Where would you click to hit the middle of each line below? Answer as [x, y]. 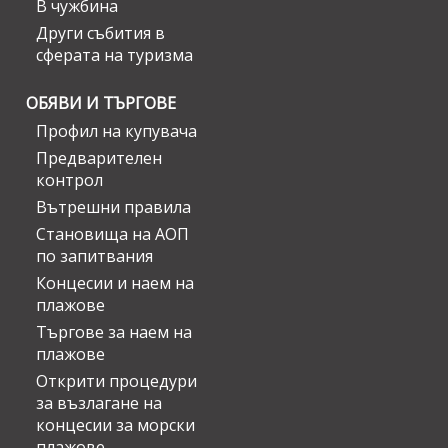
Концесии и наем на [115, 283]
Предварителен [99, 158]
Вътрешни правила [113, 207]
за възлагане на [99, 403]
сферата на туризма [114, 55]
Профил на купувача [116, 131]
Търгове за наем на [114, 332]
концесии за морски [115, 425]
